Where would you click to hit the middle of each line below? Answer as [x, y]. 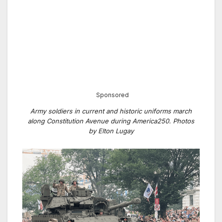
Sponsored [112, 95]
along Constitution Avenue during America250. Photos [111, 121]
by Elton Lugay [111, 131]
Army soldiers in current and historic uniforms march [111, 111]
